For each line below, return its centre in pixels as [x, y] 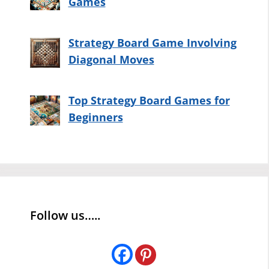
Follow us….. [65, 216]
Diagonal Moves [111, 60]
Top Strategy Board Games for [149, 101]
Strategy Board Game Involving [152, 43]
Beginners [95, 117]
